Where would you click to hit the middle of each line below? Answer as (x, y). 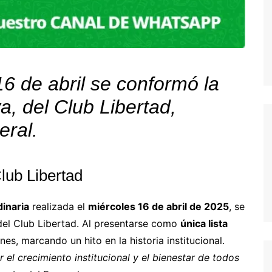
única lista (204, 223)
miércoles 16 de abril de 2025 (158, 206)
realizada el (59, 206)
